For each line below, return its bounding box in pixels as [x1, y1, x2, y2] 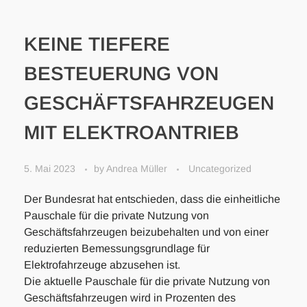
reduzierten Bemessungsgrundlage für [24, 243, 210, 255]
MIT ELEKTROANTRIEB [24, 122, 239, 144]
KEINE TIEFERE [24, 34, 170, 56]
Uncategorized [188, 163, 251, 175]
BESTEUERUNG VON [24, 63, 219, 85]
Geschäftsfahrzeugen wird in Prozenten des [24, 292, 236, 304]
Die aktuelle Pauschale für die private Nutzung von [24, 275, 270, 288]
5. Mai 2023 [24, 163, 75, 175]
